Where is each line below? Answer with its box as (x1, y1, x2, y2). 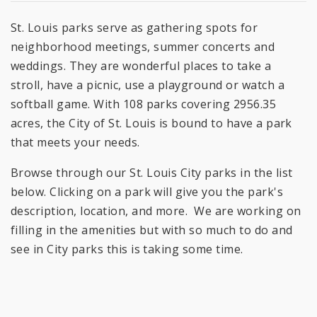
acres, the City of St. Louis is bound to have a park (11, 115, 292, 131)
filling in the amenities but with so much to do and (11, 221, 293, 238)
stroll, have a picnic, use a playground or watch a (11, 76, 285, 93)
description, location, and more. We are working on (11, 202, 301, 219)
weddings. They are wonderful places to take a (11, 57, 272, 74)
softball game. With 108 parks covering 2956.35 (11, 96, 277, 112)
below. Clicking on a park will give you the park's (11, 183, 284, 200)
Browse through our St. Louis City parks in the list (11, 164, 293, 180)
